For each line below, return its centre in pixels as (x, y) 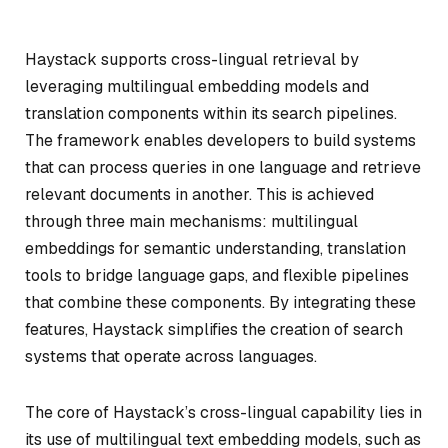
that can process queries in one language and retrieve (223, 167)
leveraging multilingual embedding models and (197, 86)
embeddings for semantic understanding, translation (215, 248)
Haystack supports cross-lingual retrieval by (192, 59)
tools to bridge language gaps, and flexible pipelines (217, 275)
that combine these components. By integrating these (220, 302)
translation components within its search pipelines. (211, 113)
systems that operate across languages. (171, 356)
